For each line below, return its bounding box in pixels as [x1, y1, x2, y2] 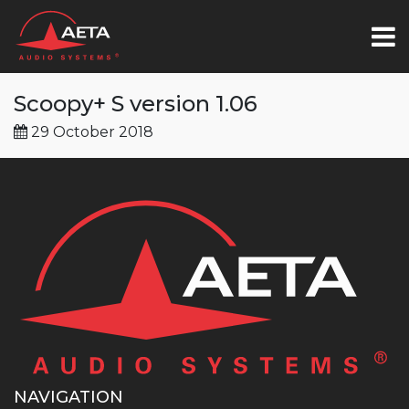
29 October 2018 [27, 123, 153, 141]
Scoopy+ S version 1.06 [14, 90, 257, 117]
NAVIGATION [14, 386, 123, 407]
